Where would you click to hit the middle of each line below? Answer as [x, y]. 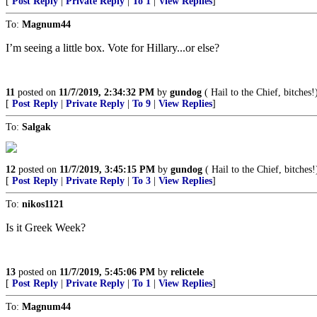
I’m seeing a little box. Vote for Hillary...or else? [113, 48]
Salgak [36, 127]
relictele [187, 272]
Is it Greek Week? [46, 227]
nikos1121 [43, 204]
